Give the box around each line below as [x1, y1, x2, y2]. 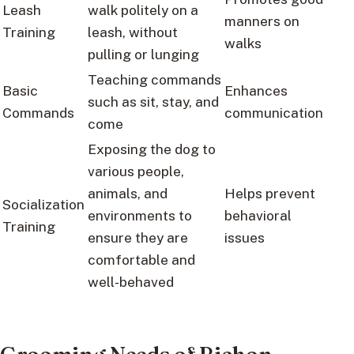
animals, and [88, 185, 168, 202]
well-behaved [88, 273, 174, 291]
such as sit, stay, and [88, 93, 219, 111]
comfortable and [88, 251, 195, 269]
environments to [88, 207, 192, 224]
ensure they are [88, 229, 188, 247]
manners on [224, 13, 299, 30]
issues [224, 229, 265, 247]
